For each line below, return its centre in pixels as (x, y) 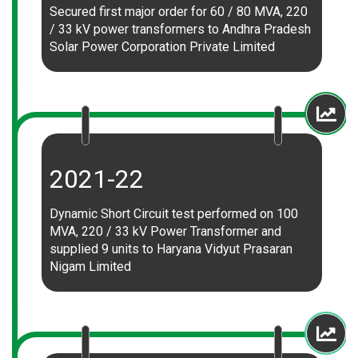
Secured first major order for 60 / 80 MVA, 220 (179, 12)
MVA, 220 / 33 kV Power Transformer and (165, 231)
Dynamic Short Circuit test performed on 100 (174, 214)
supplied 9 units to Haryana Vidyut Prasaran (171, 249)
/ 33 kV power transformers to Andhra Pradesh (180, 29)
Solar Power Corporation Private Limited (162, 47)
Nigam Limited (90, 267)
